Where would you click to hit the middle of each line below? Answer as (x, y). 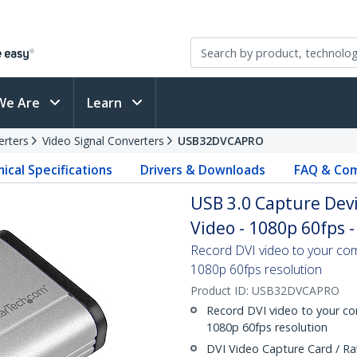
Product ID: (221, 290)
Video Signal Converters (103, 141)
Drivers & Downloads (203, 170)
